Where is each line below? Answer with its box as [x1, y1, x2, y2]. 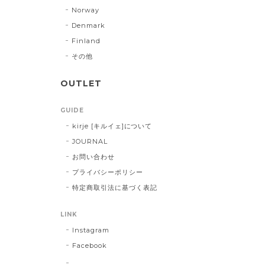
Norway [71, 5, 99, 14]
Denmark [71, 21, 105, 30]
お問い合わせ [72, 152, 115, 161]
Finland [71, 36, 101, 45]
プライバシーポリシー [72, 167, 143, 176]
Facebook [72, 241, 107, 250]
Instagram [72, 225, 109, 234]
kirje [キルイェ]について [72, 121, 153, 130]
